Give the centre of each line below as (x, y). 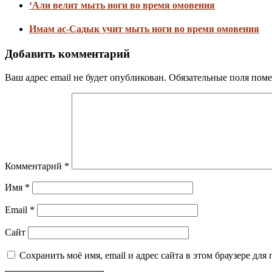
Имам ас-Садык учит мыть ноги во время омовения (144, 29)
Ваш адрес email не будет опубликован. (86, 78)
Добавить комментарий (67, 54)
